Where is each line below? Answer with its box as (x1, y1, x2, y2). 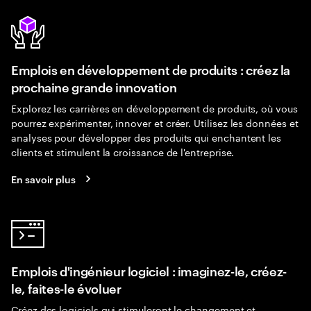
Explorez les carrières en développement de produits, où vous (11, 100, 298, 115)
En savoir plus (11, 171, 76, 185)
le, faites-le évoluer (11, 279, 121, 296)
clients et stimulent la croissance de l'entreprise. (11, 144, 235, 159)
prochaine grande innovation (11, 78, 177, 95)
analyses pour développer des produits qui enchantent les (11, 129, 282, 144)
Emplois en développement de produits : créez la (11, 60, 291, 78)
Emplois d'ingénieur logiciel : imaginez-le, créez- (11, 262, 287, 279)
